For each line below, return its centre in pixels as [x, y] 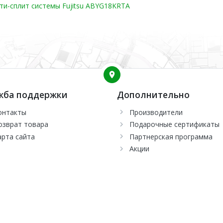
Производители [156, 112]
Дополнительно [153, 94]
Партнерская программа [171, 136]
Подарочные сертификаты [174, 124]
